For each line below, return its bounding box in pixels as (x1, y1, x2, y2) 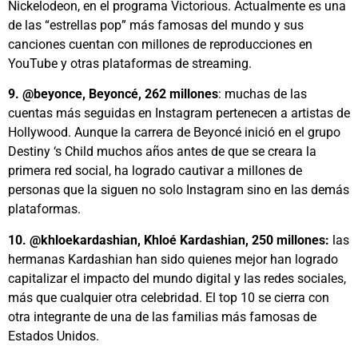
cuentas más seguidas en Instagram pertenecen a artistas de (8, 105, 350, 121)
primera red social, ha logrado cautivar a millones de (8, 163, 302, 179)
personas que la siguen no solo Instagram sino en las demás (8, 182, 349, 198)
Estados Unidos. (8, 328, 99, 344)
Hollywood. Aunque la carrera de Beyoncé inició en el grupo (8, 125, 340, 141)
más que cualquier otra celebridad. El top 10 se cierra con (8, 289, 329, 305)
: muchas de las (218, 86, 307, 102)
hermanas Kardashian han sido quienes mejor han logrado (8, 251, 338, 267)
